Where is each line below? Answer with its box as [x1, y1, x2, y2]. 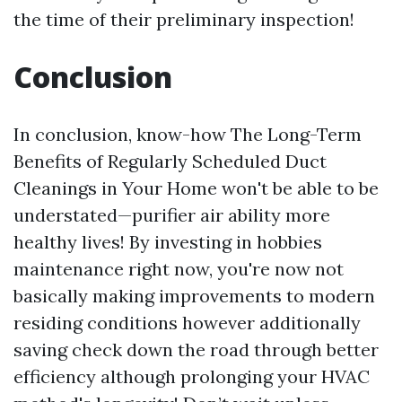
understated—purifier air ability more [13, 204, 330, 227]
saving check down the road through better [13, 338, 379, 362]
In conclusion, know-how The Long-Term [13, 123, 362, 146]
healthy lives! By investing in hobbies [13, 231, 322, 254]
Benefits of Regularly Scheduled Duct [13, 150, 327, 173]
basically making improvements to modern [13, 284, 375, 308]
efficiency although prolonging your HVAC [13, 365, 370, 389]
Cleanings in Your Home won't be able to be [13, 177, 379, 200]
